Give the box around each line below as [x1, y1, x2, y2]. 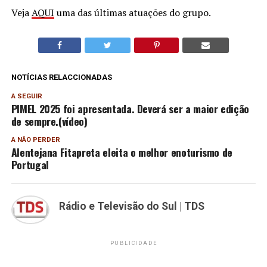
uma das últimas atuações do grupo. [54, 5, 211, 19]
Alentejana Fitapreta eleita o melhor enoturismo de [11, 144, 233, 160]
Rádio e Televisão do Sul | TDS [58, 200, 204, 212]
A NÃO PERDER [11, 135, 60, 144]
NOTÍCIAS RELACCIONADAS [11, 72, 112, 82]
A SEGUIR [11, 92, 42, 100]
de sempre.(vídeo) [11, 113, 88, 129]
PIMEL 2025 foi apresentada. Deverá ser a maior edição [11, 100, 250, 116]
